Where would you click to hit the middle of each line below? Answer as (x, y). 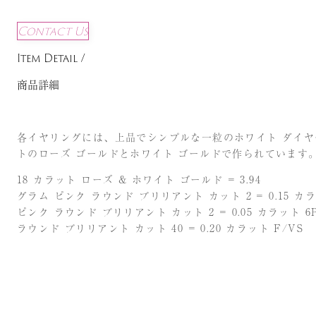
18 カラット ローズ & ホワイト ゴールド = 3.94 (139, 179)
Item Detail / (51, 58)
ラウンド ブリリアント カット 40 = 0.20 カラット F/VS (160, 227)
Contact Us (53, 31)
